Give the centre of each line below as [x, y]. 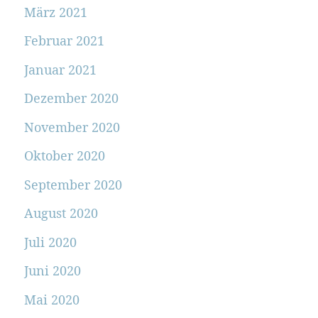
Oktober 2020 [64, 156]
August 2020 [61, 213]
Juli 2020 [50, 242]
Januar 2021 [60, 69]
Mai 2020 [51, 299]
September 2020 [73, 184]
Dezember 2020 [71, 98]
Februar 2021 [64, 41]
